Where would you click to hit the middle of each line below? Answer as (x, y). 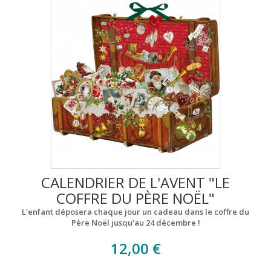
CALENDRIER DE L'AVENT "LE (135, 182)
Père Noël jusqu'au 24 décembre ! (135, 222)
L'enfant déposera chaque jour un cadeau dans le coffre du (135, 211)
